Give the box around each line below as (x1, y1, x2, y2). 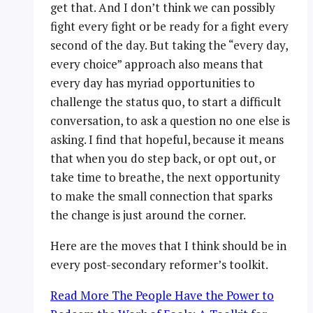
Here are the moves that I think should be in (50, 237, 286, 254)
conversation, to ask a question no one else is (50, 112, 290, 129)
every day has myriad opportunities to (50, 74, 255, 91)
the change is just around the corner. (50, 206, 246, 223)
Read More (50, 286, 109, 303)
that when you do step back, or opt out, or (50, 150, 276, 166)
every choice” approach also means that (50, 55, 263, 72)
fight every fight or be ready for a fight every (50, 17, 289, 34)
